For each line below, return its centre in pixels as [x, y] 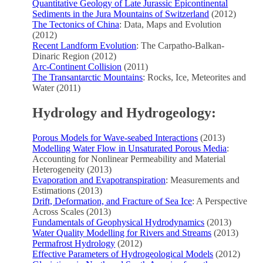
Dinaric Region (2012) [75, 56]
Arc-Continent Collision [77, 67]
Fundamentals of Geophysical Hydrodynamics [119, 222]
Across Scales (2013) [72, 212]
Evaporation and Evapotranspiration [99, 180]
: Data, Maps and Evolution [171, 25]
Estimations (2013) [68, 191]
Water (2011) [57, 88]
